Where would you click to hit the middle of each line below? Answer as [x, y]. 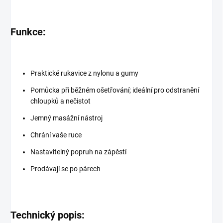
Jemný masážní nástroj [66, 118]
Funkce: [28, 32]
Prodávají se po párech [65, 168]
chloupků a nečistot [60, 101]
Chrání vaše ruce [56, 135]
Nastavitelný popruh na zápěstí [78, 152]
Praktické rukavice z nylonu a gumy [84, 73]
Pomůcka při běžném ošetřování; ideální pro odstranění [115, 90]
